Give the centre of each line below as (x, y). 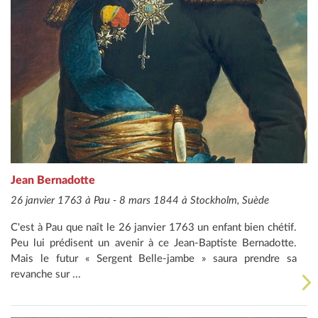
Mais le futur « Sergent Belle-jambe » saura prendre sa (154, 258)
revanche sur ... (46, 274)
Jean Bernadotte (53, 180)
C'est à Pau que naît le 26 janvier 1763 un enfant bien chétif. (154, 227)
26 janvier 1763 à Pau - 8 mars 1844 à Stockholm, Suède (140, 200)
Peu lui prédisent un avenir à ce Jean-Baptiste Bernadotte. (154, 243)
